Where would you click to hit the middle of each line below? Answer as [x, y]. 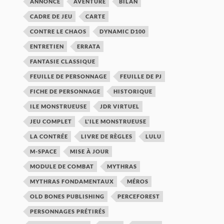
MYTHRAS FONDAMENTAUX [72, 181]
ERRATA [89, 46]
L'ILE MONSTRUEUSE [116, 121]
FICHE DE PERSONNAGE [65, 91]
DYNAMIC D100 [123, 31]
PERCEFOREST [139, 196]
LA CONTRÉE [49, 136]
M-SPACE [44, 151]
